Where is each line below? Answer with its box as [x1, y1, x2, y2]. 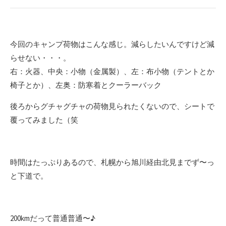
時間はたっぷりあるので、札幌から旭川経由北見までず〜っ [10, 157, 214, 167]
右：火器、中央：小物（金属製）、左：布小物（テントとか [10, 66, 214, 76]
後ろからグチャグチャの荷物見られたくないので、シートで [10, 101, 214, 111]
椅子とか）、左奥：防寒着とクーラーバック [10, 80, 161, 90]
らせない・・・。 [10, 52, 71, 63]
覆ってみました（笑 [10, 115, 78, 125]
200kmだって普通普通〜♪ [10, 213, 95, 223]
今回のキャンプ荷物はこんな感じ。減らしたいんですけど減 [10, 39, 214, 49]
